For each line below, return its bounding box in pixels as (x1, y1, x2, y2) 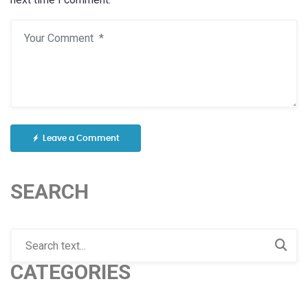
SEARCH (10, 179, 89, 203)
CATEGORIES (10, 259, 131, 284)
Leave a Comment (43, 133, 120, 142)
